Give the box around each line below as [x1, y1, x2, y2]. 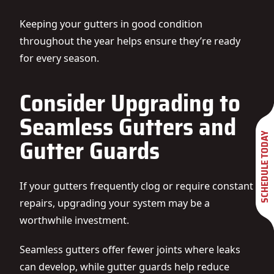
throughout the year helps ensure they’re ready [20, 34, 240, 48]
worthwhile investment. [20, 213, 129, 227]
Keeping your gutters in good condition [20, 17, 202, 31]
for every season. [20, 51, 99, 65]
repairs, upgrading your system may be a [20, 196, 210, 210]
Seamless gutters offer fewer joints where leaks [20, 243, 240, 256]
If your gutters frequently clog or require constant [20, 179, 253, 193]
